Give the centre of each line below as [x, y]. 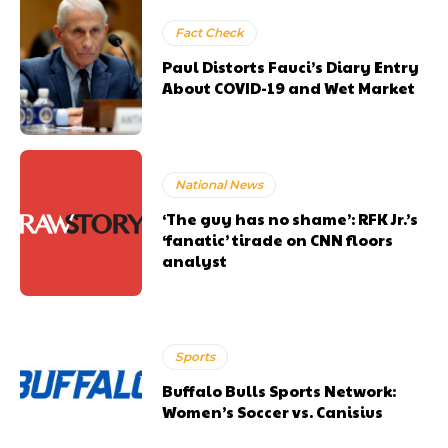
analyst [195, 260]
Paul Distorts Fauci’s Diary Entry [291, 67]
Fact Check [210, 33]
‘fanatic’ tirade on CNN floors [278, 239]
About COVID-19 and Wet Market [289, 88]
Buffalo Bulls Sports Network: [279, 390]
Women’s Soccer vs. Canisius [273, 411]
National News [219, 184]
